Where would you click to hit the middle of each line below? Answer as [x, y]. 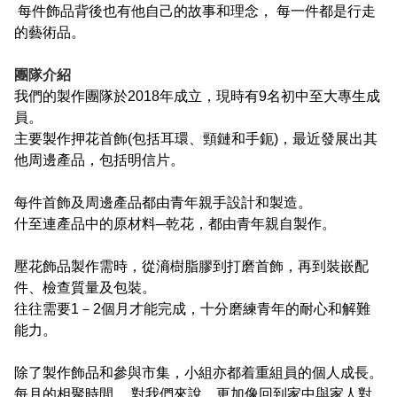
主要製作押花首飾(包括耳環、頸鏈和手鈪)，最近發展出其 [196, 139]
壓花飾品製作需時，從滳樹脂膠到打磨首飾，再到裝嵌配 [191, 267]
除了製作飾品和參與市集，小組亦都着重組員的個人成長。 [198, 373]
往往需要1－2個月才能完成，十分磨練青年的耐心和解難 [192, 309]
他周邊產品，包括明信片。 [99, 160]
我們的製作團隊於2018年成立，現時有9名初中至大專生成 [197, 97]
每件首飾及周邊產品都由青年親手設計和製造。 [163, 203]
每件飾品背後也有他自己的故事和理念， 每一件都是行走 [195, 12]
